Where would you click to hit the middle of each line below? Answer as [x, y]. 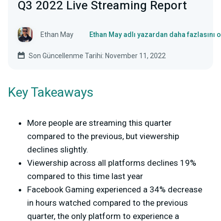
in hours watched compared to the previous [108, 203]
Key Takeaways [51, 92]
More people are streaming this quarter [99, 123]
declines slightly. [58, 149]
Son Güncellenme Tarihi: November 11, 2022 [97, 55]
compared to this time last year [85, 176]
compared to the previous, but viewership [103, 136]
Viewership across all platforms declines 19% [112, 163]
